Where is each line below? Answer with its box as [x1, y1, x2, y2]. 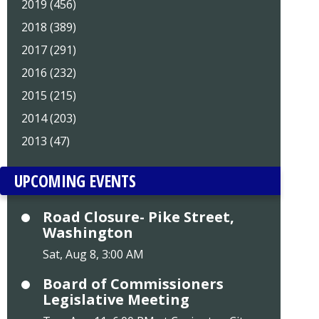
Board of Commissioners [42, 274, 224, 294]
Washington [42, 223, 133, 243]
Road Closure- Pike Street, [42, 207, 234, 227]
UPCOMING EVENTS [14, 169, 136, 193]
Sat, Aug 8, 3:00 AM [42, 246, 144, 263]
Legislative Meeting [42, 290, 189, 310]
